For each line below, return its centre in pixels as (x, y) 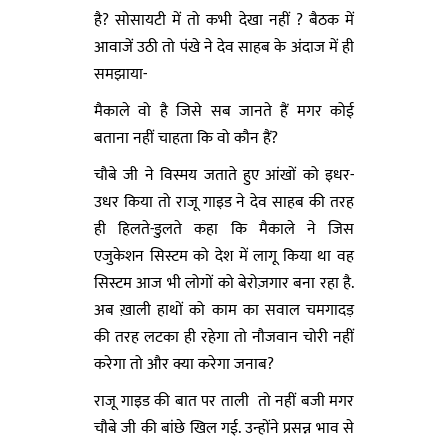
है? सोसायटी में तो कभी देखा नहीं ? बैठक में (224, 20)
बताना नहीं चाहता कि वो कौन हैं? (186, 138)
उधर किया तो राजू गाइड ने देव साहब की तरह (224, 202)
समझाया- (120, 74)
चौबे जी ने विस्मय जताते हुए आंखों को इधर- (224, 175)
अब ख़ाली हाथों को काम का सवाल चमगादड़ (224, 310)
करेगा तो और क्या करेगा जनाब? (184, 364)
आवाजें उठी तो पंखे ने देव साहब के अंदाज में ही (224, 47)
